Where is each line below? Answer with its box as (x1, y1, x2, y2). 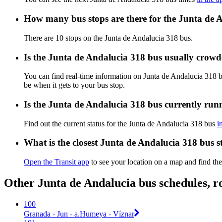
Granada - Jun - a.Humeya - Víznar (24, 209, 134, 218)
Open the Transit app (24, 158, 89, 166)
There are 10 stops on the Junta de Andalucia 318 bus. (24, 33, 193, 42)
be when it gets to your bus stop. (24, 81, 125, 90)
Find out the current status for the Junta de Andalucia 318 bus (24, 119, 217, 128)
